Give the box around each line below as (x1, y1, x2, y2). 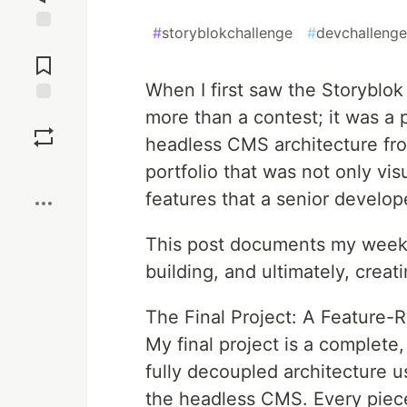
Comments (12, 50, 75, 66)
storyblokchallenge (162, 24, 293, 42)
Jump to (19, 35, 68, 51)
